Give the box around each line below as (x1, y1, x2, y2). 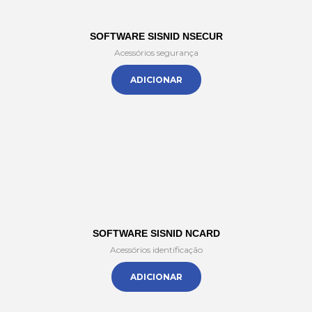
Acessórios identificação (109, 244, 203, 255)
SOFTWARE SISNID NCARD (92, 228, 220, 239)
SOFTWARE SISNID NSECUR (89, 31, 223, 42)
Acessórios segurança (114, 47, 198, 58)
